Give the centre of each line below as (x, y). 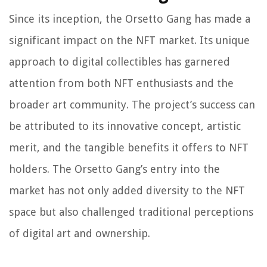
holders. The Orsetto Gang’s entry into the (114, 169)
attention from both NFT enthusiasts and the (121, 83)
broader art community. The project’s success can (132, 105)
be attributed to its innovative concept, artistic (125, 126)
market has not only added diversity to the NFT (127, 191)
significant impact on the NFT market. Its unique (129, 41)
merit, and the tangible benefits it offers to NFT (129, 148)
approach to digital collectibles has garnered (119, 62)
